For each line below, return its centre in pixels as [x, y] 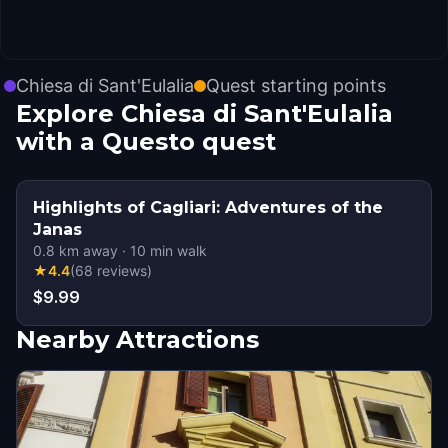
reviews [122, 270]
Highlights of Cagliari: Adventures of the [208, 207]
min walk [176, 250]
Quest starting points [296, 85]
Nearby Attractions [137, 339]
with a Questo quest [146, 141]
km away [86, 250]
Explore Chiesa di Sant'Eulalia [204, 113]
